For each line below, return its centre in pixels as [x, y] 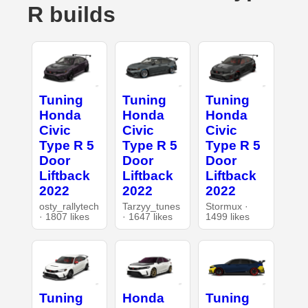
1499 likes [228, 217]
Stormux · [227, 206]
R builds [71, 15]
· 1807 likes [64, 217]
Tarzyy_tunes [151, 206]
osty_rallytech [69, 206]
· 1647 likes [147, 217]
